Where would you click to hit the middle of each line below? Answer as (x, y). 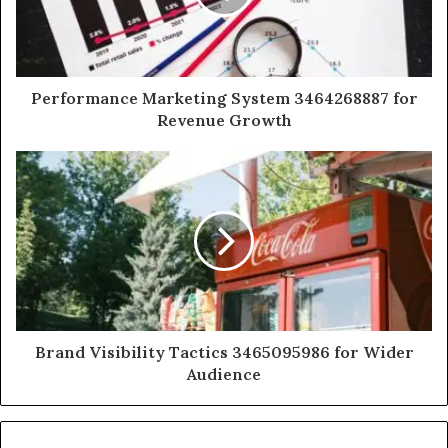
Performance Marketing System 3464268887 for (224, 97)
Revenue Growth (224, 119)
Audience (224, 373)
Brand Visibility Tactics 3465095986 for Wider (224, 351)
